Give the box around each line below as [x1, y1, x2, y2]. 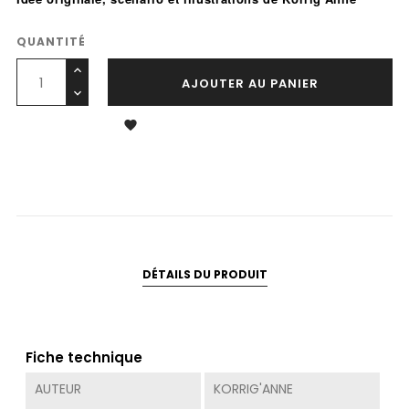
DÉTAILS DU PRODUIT [142, 267, 267, 283]
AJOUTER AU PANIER [182, 75, 319, 93]
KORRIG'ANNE [213, 380, 293, 399]
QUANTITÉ [16, 34, 86, 50]
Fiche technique [26, 348, 142, 368]
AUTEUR [35, 380, 81, 399]
